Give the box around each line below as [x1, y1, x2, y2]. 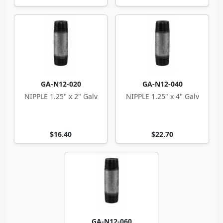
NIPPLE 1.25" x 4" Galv [125, 92, 199, 101]
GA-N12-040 [142, 79, 183, 89]
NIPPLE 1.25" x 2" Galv [24, 92, 98, 101]
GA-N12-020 [40, 79, 81, 89]
